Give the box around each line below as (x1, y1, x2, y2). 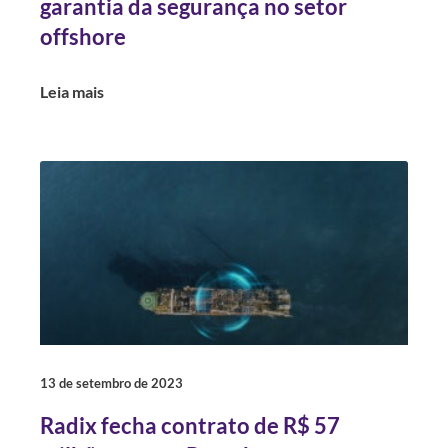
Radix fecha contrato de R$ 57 (40, 412, 340, 439)
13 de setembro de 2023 (40, 375, 183, 391)
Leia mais (40, 82, 104, 101)
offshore (40, 23, 126, 50)
